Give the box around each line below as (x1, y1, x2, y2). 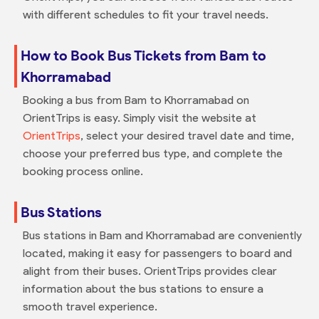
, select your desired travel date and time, (80, 128, 294, 142)
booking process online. (22, 164, 143, 178)
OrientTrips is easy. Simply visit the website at (22, 110, 256, 125)
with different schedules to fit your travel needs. (22, 7, 268, 21)
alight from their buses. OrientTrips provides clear (22, 263, 277, 278)
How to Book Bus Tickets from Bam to (20, 46, 266, 64)
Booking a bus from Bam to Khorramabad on (22, 93, 249, 107)
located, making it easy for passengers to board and (22, 246, 292, 260)
